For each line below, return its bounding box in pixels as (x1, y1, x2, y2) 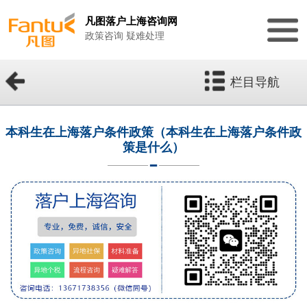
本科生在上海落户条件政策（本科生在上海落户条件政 (5, 125, 302, 140)
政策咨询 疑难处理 (84, 31, 164, 42)
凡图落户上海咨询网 (84, 14, 177, 27)
